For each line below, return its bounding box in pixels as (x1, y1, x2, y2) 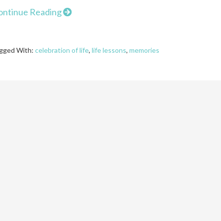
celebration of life (35, 45, 89, 54)
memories (129, 45, 159, 54)
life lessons (92, 45, 126, 54)
